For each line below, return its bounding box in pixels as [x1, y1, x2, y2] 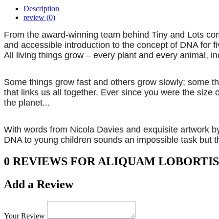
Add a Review [4, 177, 73, 191]
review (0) [23, 13, 55, 22]
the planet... [4, 98, 50, 108]
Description [23, 4, 59, 13]
